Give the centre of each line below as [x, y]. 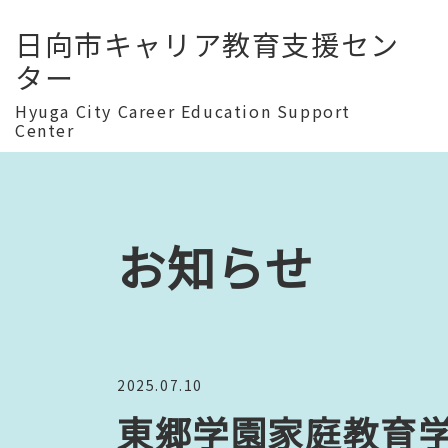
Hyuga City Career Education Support [183, 111]
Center [45, 130]
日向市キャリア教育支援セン [207, 44]
